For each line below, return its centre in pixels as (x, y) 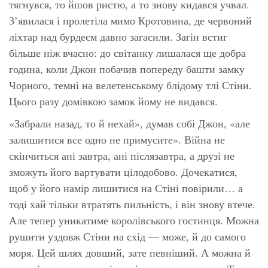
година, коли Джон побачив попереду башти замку (127, 68)
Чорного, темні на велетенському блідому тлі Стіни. (130, 85)
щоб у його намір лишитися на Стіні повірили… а (126, 188)
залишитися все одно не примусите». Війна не (117, 139)
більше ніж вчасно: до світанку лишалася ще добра (127, 52)
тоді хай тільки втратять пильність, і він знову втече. (132, 204)
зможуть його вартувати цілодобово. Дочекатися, (123, 171)
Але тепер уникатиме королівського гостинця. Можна (134, 220)
